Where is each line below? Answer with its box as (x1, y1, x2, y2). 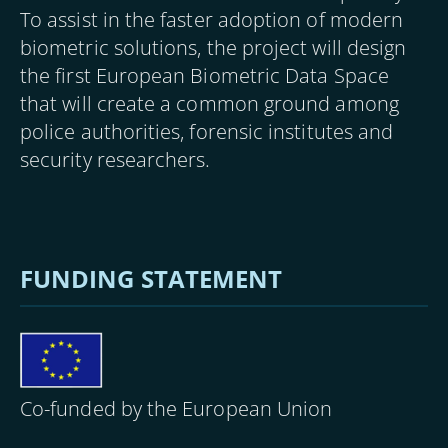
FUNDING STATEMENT (20, 262, 283, 295)
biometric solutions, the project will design (20, 34, 407, 61)
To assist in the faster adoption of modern (20, 6, 404, 33)
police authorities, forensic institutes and (20, 118, 394, 145)
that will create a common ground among (20, 90, 399, 117)
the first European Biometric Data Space (20, 62, 389, 89)
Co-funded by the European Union (20, 395, 333, 422)
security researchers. (20, 146, 211, 173)
